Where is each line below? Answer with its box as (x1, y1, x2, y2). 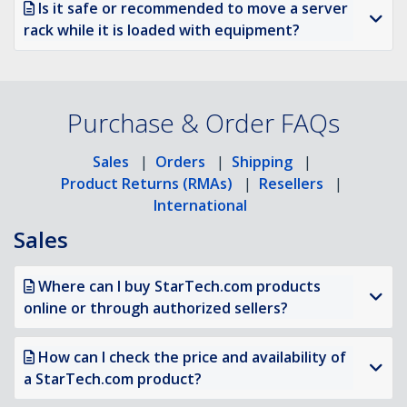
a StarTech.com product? (24, 369, 202, 390)
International (153, 195, 247, 216)
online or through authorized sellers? (24, 298, 288, 319)
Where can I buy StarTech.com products (38, 276, 321, 297)
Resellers (259, 174, 323, 194)
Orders (154, 152, 205, 173)
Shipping (231, 152, 293, 173)
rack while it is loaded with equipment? (24, 20, 300, 41)
